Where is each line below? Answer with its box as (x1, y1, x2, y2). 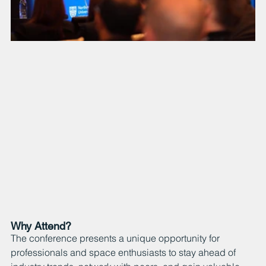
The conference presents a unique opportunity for (11, 232, 222, 245)
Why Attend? (11, 220, 71, 233)
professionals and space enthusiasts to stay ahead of (11, 246, 238, 259)
